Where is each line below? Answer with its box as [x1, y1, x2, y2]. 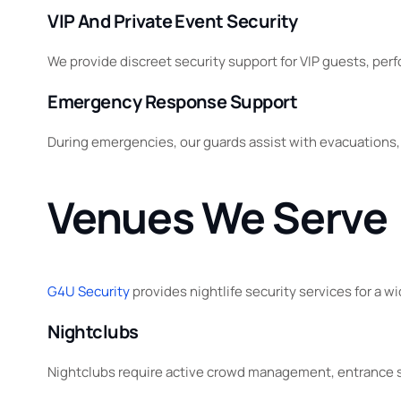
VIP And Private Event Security [47, 8, 298, 33]
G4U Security [47, 282, 131, 302]
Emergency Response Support [47, 89, 298, 114]
